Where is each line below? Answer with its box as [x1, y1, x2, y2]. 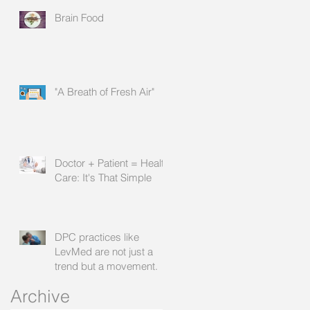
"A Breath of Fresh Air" [55, 85, 154, 98]
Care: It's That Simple [55, 171, 152, 184]
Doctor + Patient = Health [55, 156, 170, 170]
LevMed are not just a [55, 245, 153, 258]
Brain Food [55, 11, 104, 24]
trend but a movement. [55, 259, 158, 273]
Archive [10, 286, 70, 307]
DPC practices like [55, 230, 139, 244]
